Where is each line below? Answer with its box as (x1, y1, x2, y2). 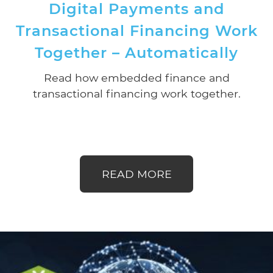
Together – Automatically (35, 43, 238, 62)
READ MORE (101, 167, 172, 180)
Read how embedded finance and (43, 71, 230, 84)
